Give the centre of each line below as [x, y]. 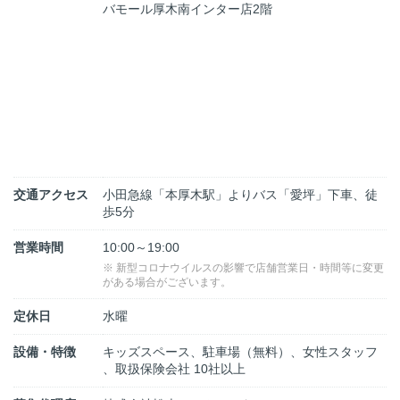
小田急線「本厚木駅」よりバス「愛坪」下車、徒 [240, 194]
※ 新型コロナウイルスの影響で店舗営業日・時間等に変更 [243, 267]
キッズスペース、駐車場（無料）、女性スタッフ [240, 351]
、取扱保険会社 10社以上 [174, 368]
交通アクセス [51, 194]
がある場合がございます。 [167, 282]
